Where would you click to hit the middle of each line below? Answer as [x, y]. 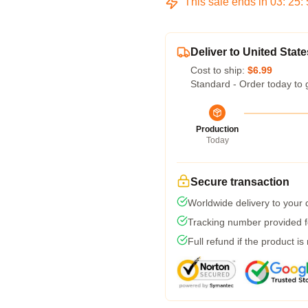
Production [217, 129]
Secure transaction [240, 182]
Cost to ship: [219, 70]
